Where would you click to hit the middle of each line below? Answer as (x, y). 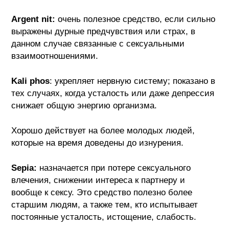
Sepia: (24, 168)
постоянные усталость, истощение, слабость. (104, 217)
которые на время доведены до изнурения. (98, 143)
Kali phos (31, 81)
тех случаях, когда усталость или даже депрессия (113, 93)
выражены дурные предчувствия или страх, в (104, 31)
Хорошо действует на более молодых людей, (103, 130)
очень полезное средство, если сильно (135, 19)
